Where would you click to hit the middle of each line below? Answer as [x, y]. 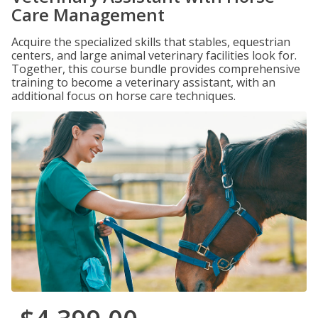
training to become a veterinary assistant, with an [143, 82]
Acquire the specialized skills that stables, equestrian [151, 42]
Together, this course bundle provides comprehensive [156, 69]
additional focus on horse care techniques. [124, 96]
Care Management [88, 15]
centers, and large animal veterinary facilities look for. [154, 55]
